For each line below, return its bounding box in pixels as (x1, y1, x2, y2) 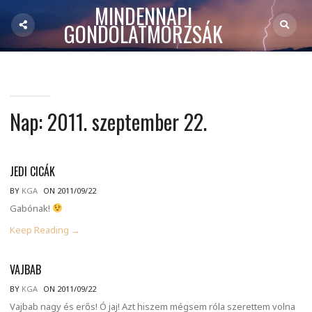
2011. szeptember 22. (47, 106, 207, 137)
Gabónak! (10, 202, 52, 214)
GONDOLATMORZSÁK (63, 18, 223, 49)
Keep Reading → (10, 224, 80, 236)
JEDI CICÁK (10, 163, 55, 180)
